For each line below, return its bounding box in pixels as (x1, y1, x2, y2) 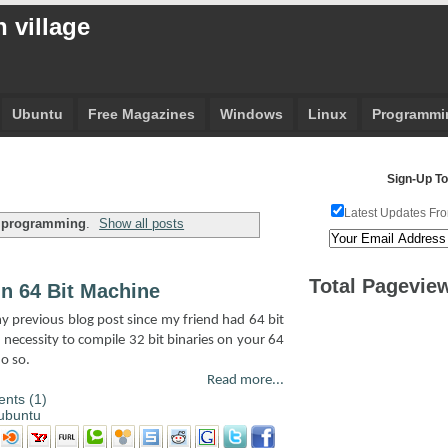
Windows (219, 106, 283, 122)
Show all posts (99, 215, 185, 231)
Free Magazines (87, 106, 195, 122)
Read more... (207, 372, 284, 388)
